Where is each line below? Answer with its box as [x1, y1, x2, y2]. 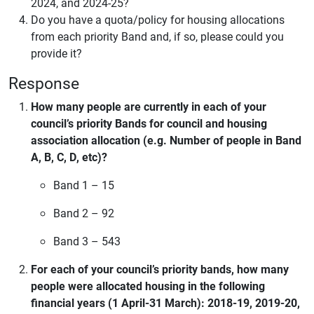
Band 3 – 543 [53, 233, 121, 248]
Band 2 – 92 [53, 205, 114, 220]
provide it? [31, 46, 82, 60]
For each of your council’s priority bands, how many [31, 261, 289, 276]
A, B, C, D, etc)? [31, 149, 107, 164]
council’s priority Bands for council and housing [31, 116, 267, 130]
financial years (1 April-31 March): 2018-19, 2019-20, [31, 295, 300, 310]
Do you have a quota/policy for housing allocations [31, 12, 285, 27]
